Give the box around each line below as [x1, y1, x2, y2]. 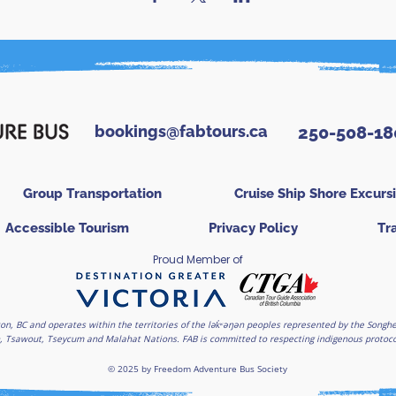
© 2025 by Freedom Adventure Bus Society [107, 362, 287, 375]
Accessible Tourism [5, 220, 129, 236]
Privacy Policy [209, 220, 298, 236]
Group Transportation [23, 186, 162, 202]
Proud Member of [153, 252, 243, 267]
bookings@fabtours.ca [95, 122, 268, 141]
